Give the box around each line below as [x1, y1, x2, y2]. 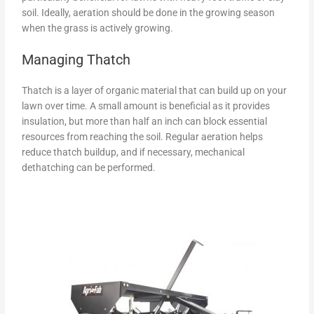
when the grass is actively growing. [22, 22, 174, 34]
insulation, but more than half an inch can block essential [22, 116, 268, 128]
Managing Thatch [22, 51, 131, 69]
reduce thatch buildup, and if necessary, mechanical [22, 146, 245, 158]
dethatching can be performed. [22, 162, 156, 174]
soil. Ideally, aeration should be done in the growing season [22, 6, 275, 18]
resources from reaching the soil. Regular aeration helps [22, 131, 264, 143]
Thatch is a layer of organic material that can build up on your [22, 85, 287, 97]
